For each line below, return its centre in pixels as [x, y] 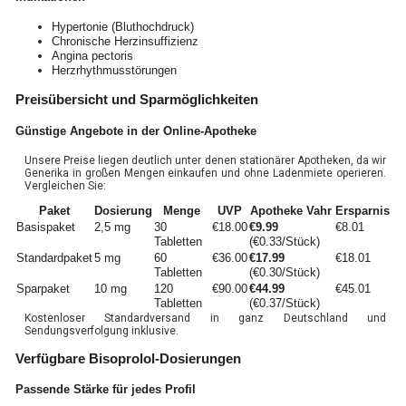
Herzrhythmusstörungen [114, 71]
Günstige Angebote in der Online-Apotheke [135, 130]
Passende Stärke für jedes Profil [105, 390]
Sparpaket [43, 288]
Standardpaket [54, 257]
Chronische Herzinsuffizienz [125, 42]
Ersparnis [362, 210]
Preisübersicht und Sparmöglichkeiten [136, 100]
